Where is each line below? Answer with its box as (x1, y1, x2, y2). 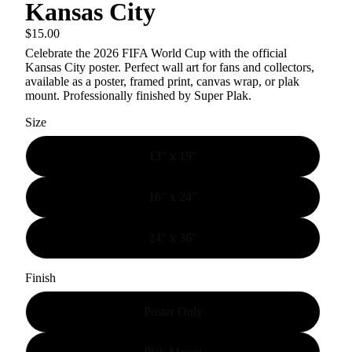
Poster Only (143, 304, 203, 318)
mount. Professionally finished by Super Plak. (25, 88, 251, 102)
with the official (206, 46, 287, 60)
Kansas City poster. (25, 60, 121, 74)
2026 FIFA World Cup (93, 46, 206, 60)
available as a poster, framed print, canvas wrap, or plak (25, 74, 299, 88)
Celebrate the (25, 46, 93, 60)
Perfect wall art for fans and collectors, (121, 60, 314, 74)
